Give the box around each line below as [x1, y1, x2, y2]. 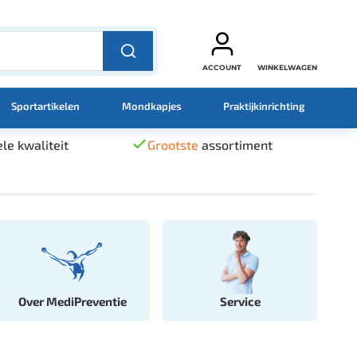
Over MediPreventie [18, 293, 127, 308]
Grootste [147, 136, 199, 152]
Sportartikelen [11, 99, 80, 112]
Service [219, 293, 261, 308]
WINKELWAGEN [257, 63, 317, 73]
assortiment [198, 136, 273, 152]
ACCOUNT [202, 63, 241, 73]
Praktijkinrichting [222, 99, 304, 112]
